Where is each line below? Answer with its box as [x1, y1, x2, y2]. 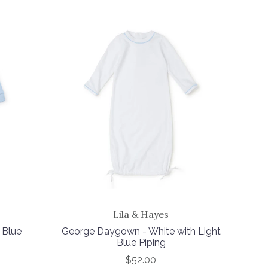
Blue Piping [116, 237, 166, 249]
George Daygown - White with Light [61, 226, 221, 237]
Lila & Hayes [113, 208, 169, 221]
